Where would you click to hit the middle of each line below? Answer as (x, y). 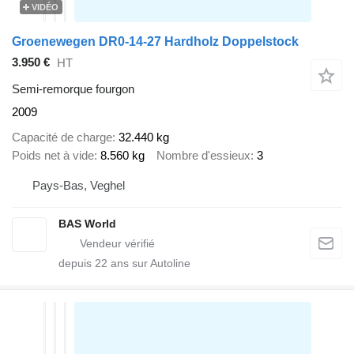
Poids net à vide (53, 156)
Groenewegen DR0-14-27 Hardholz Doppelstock (155, 41)
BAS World (87, 223)
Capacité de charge (62, 137)
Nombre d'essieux (203, 156)
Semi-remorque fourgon (73, 88)
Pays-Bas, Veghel (79, 185)
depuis (77, 263)
